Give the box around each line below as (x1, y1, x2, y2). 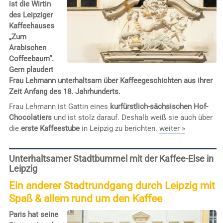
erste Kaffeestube (20, 123, 80, 133)
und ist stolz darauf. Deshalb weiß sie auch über (51, 112, 213, 122)
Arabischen (8, 43, 46, 53)
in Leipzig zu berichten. (79, 123, 159, 133)
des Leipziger (8, 10, 53, 20)
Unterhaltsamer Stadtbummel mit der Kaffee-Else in (8, 153, 214, 164)
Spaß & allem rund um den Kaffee (8, 192, 162, 205)
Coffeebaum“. (8, 54, 54, 64)
